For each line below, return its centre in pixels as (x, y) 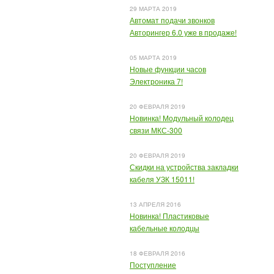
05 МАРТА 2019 (153, 57)
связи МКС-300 (156, 130)
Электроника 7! (156, 81)
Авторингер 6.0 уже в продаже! (183, 32)
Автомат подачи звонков (172, 20)
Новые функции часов (168, 69)
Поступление (153, 265)
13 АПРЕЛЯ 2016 (155, 204)
